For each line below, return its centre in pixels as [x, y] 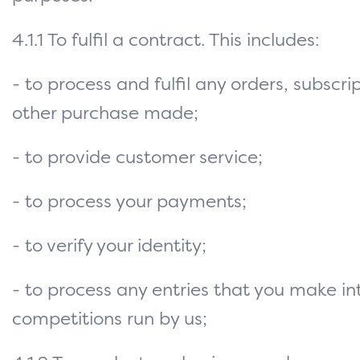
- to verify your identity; [109, 247]
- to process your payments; [129, 203]
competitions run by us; [110, 320]
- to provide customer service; [137, 159]
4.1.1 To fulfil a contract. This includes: [166, 41]
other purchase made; [105, 115]
